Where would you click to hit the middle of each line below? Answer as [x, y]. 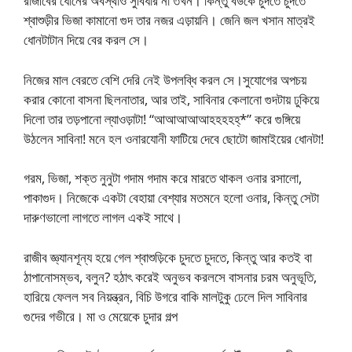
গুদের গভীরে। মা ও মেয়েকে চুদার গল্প [101, 316]
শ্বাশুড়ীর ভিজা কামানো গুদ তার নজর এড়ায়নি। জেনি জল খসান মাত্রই [169, 20]
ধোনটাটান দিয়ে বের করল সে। [88, 40]
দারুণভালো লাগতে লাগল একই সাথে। [104, 217]
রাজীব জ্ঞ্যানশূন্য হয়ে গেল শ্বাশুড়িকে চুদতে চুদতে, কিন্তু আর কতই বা [168, 257]
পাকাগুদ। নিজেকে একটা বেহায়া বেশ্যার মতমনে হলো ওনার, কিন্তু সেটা [171, 198]
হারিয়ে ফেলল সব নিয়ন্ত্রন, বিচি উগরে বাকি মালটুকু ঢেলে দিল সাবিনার [165, 296]
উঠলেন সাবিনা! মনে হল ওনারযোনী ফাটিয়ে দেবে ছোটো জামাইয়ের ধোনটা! [174, 138]
